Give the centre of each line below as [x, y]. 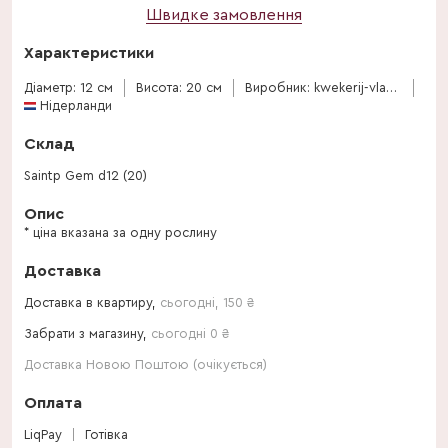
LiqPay [43, 434]
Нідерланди [76, 105]
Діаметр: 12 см [68, 87]
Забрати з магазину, [87, 333]
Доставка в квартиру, [92, 302]
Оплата [53, 403]
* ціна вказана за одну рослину [120, 232]
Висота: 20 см [179, 87]
